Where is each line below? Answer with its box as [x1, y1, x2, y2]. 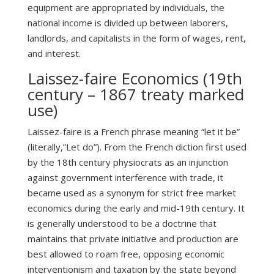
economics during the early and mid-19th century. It [27, 202, 245, 215]
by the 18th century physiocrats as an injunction [27, 156, 228, 169]
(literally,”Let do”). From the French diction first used [27, 141, 246, 154]
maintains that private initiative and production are [27, 232, 239, 245]
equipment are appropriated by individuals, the [27, 1, 224, 14]
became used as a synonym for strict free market [27, 187, 236, 199]
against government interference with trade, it [27, 171, 223, 184]
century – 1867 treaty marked [27, 83, 244, 106]
